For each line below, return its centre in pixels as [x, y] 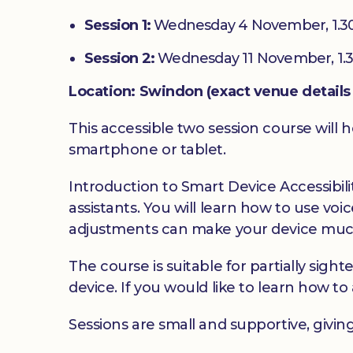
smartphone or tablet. [147, 149]
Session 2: [119, 58]
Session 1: [117, 25]
